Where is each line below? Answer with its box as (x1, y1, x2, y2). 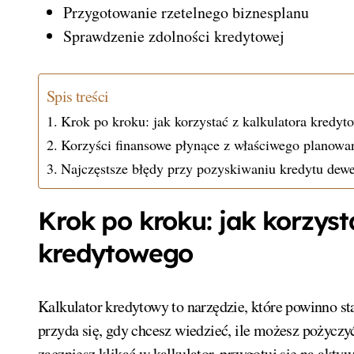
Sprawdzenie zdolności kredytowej (63, 24, 284, 47)
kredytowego (38, 236, 194, 269)
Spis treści (47, 85, 109, 107)
